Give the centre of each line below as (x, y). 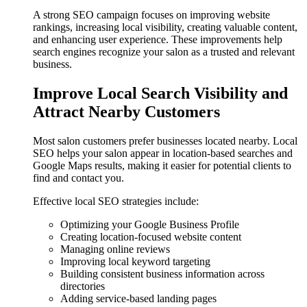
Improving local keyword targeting (135, 261)
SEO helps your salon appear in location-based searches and (163, 153)
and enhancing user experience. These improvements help (158, 39)
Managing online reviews (115, 249)
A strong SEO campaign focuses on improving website (151, 14)
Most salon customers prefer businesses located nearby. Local (165, 140)
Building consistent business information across (162, 273)
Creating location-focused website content (151, 236)
